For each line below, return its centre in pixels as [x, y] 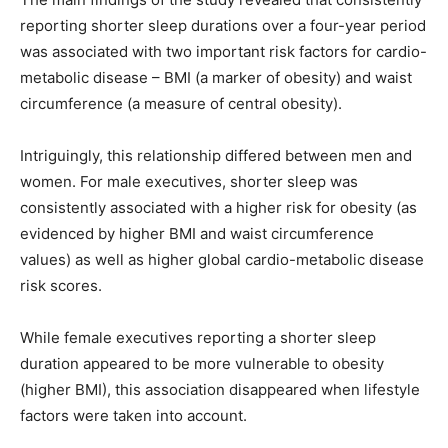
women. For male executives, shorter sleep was [189, 182]
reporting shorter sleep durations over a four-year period [223, 26]
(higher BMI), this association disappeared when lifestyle [220, 390]
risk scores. [61, 286]
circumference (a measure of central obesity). [181, 104]
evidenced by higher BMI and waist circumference [197, 234]
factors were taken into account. [133, 416]
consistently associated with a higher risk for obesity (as [218, 208]
